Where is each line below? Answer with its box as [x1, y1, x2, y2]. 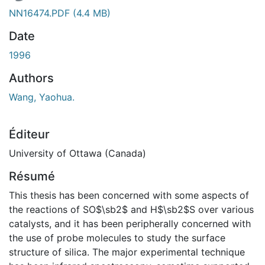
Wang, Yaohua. [9, 91, 75, 103]
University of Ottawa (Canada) [9, 147, 146, 159]
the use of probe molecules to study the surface [9, 231, 225, 244]
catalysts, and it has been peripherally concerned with [9, 217, 251, 230]
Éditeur [9, 127, 50, 141]
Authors [9, 70, 54, 85]
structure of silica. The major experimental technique [9, 245, 245, 258]
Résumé [9, 169, 55, 183]
